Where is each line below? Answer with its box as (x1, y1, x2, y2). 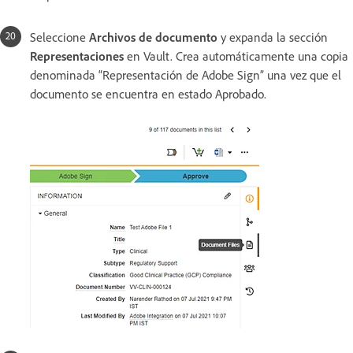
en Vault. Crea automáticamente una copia (124, 48, 348, 65)
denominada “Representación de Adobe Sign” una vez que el (30, 67, 341, 84)
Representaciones (30, 48, 124, 65)
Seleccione (30, 29, 89, 46)
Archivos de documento (89, 29, 217, 46)
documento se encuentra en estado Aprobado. (30, 86, 266, 102)
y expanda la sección (217, 29, 328, 46)
